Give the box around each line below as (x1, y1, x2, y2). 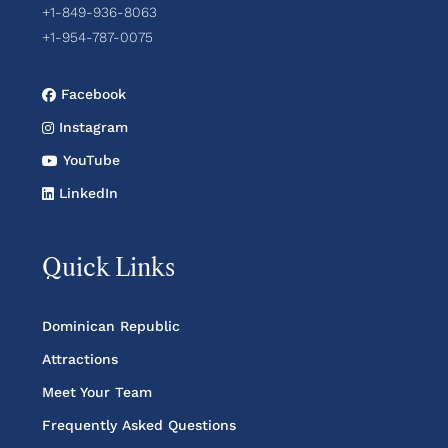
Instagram (54, 119, 128, 136)
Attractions (42, 351, 118, 368)
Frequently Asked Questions (42, 417, 236, 434)
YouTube (58, 152, 120, 169)
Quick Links (42, 253, 175, 283)
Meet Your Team (42, 384, 152, 401)
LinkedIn (54, 185, 118, 202)
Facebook (56, 86, 126, 103)
